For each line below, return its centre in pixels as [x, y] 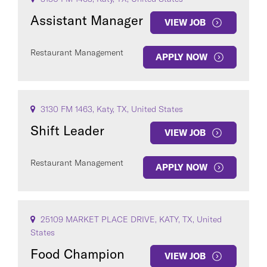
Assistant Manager [87, 20]
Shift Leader [67, 131]
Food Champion [77, 254]
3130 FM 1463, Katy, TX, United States [111, 109]
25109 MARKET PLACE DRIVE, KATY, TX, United [130, 219]
